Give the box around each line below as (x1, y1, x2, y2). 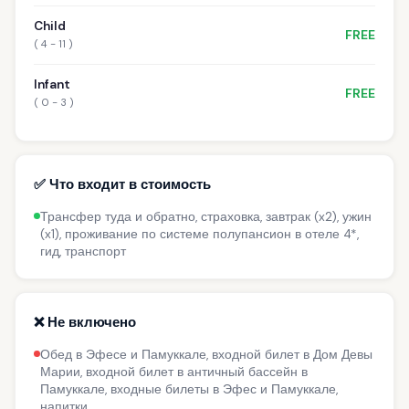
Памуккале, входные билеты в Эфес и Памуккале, (40, 381, 338, 397)
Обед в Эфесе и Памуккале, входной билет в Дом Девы (40, 346, 372, 362)
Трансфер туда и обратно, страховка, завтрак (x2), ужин (40, 208, 372, 225)
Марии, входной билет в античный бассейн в (40, 363, 308, 380)
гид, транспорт (40, 243, 126, 259)
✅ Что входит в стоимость (34, 174, 211, 194)
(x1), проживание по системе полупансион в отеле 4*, (40, 225, 359, 242)
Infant (34, 76, 70, 92)
